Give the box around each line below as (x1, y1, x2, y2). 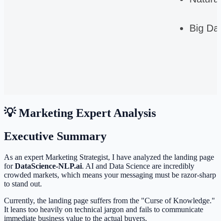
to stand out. (4, 180, 42, 188)
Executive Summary (4, 130, 107, 143)
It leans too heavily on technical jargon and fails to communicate (4, 205, 203, 214)
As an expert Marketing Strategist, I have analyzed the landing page (4, 153, 214, 162)
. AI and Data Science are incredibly (82, 162, 194, 171)
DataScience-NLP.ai (15, 162, 82, 171)
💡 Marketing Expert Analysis (4, 107, 156, 120)
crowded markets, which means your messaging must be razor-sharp (4, 171, 216, 180)
